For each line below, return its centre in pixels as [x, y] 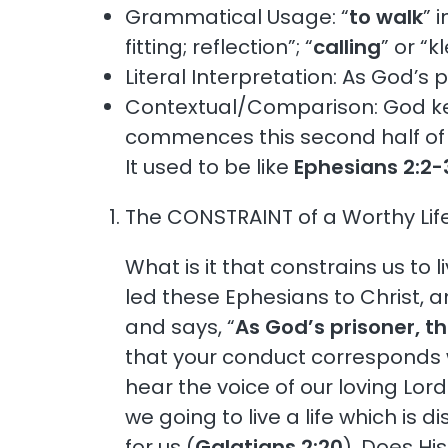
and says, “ [180, 326]
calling [347, 46]
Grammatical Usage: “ [237, 16]
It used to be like [210, 166]
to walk [386, 16]
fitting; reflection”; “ [219, 46]
